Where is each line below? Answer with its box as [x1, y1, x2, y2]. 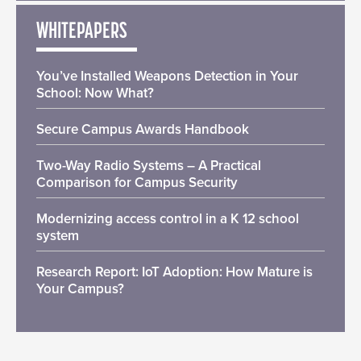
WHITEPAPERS [36, 20, 127, 44]
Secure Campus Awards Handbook [36, 120, 249, 138]
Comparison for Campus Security [36, 173, 238, 191]
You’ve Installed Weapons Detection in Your [36, 67, 298, 85]
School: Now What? [36, 84, 154, 102]
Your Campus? [36, 280, 124, 297]
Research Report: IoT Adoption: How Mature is [36, 263, 313, 280]
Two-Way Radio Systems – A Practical [36, 156, 261, 174]
